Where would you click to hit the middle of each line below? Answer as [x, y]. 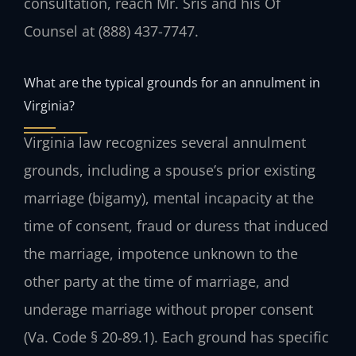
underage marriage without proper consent [168, 309]
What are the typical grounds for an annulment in [172, 82]
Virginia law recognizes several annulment [165, 142]
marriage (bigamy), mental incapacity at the [169, 197]
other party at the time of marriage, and [157, 281]
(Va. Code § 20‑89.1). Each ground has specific [176, 337]
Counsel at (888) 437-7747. [111, 31]
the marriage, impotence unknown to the [161, 253]
